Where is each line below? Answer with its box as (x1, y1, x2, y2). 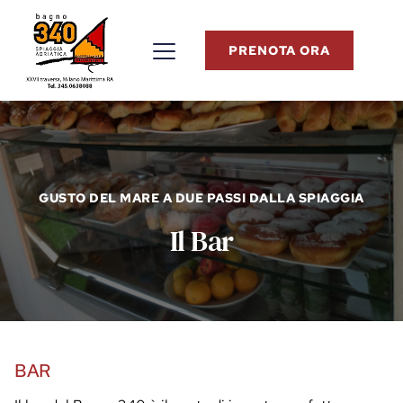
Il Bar (169, 221, 234, 262)
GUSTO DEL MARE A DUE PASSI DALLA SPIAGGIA (39, 190, 364, 207)
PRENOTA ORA (228, 42, 331, 59)
